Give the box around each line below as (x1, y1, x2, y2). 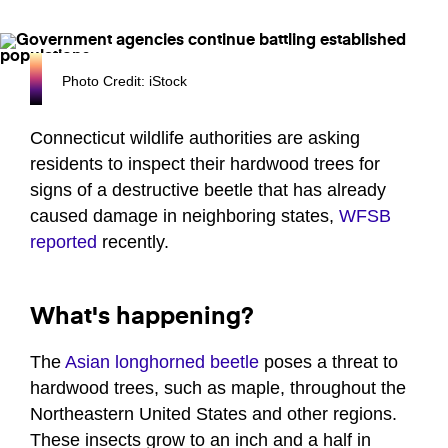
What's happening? (30, 305, 254, 330)
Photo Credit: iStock (62, 73, 187, 90)
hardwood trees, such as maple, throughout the (30, 378, 406, 399)
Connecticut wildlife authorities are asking (30, 128, 360, 149)
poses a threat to (259, 352, 398, 373)
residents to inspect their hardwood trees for (30, 154, 380, 175)
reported (30, 232, 97, 253)
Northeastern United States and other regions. (30, 404, 397, 425)
